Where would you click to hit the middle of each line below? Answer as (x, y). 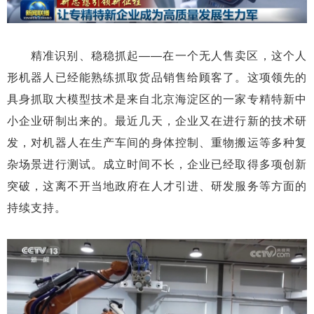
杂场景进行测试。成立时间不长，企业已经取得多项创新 (157, 163)
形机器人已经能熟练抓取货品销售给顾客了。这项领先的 (157, 76)
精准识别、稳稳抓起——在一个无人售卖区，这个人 (169, 55)
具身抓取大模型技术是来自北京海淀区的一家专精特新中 (157, 98)
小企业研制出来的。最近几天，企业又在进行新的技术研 (157, 120)
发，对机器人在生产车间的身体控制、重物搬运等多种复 (157, 142)
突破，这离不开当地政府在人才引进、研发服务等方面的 (157, 185)
